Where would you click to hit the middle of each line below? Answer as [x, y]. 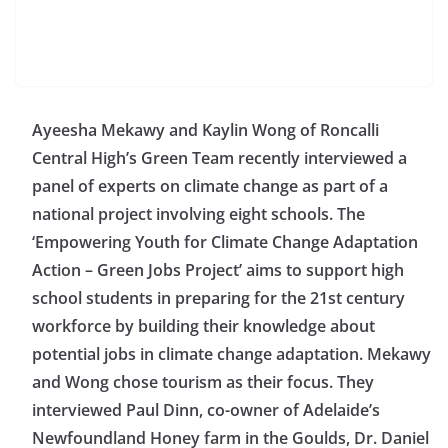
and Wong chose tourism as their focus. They [203, 382]
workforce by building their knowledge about [203, 326]
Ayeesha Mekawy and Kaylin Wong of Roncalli [205, 130]
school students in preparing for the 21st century [218, 298]
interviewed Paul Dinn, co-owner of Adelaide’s [206, 410]
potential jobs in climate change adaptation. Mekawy [231, 354]
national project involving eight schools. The [198, 214]
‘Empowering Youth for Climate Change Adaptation [225, 242]
